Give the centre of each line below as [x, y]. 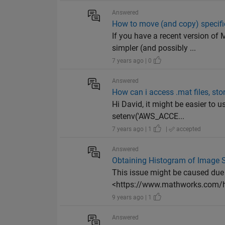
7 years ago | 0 [133, 61]
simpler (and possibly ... [154, 48]
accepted [188, 129]
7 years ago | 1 [133, 129]
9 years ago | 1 [133, 198]
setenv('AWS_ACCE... [148, 117]
